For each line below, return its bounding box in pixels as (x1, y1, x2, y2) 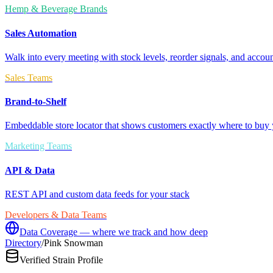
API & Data (5, 165, 55, 175)
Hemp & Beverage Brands (5, 4, 107, 15)
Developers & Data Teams (5, 209, 107, 220)
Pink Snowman (44, 237, 103, 248)
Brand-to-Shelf (5, 96, 66, 107)
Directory (5, 237, 41, 248)
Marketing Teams (5, 141, 72, 152)
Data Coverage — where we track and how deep (19, 226, 208, 237)
